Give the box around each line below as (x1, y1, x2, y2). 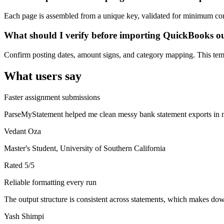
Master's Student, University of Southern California (4, 143, 165, 152)
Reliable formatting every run (4, 177, 96, 186)
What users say (4, 69, 81, 82)
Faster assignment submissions (4, 92, 100, 101)
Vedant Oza (4, 126, 41, 135)
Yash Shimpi (4, 211, 44, 220)
